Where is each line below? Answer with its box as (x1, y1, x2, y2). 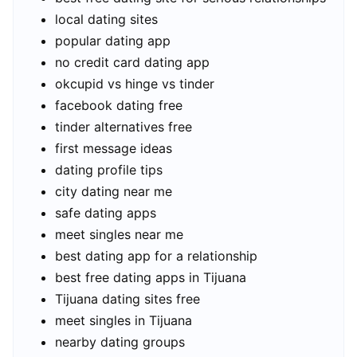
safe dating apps (55, 204, 156, 221)
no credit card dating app (55, 53, 210, 70)
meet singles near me (55, 226, 183, 242)
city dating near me (55, 182, 172, 199)
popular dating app (55, 32, 171, 49)
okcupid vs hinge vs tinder (55, 75, 214, 92)
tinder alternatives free (55, 118, 192, 135)
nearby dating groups (55, 333, 185, 350)
